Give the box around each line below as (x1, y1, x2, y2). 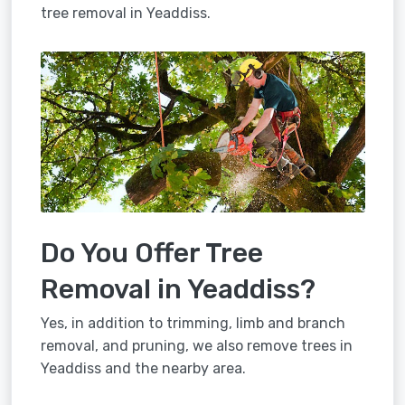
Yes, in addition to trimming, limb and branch (40, 314, 345, 332)
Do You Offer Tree (40, 236, 263, 269)
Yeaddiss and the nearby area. (40, 359, 246, 377)
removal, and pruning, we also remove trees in (40, 336, 353, 354)
